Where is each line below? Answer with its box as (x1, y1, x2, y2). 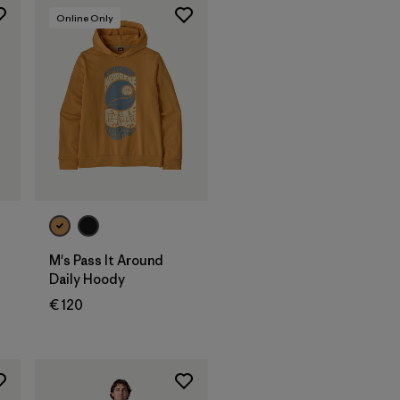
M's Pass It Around (49, 251, 163, 269)
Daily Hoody (49, 270, 125, 287)
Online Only (56, 12, 113, 24)
